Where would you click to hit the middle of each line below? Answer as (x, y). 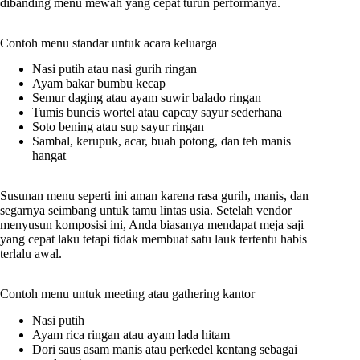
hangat (49, 156)
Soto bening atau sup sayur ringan (118, 127)
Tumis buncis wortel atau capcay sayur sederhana (157, 112)
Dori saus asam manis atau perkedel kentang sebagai (165, 350)
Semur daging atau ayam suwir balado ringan (147, 98)
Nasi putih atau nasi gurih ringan (115, 69)
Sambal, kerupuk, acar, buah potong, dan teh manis (162, 141)
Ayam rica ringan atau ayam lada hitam (131, 335)
